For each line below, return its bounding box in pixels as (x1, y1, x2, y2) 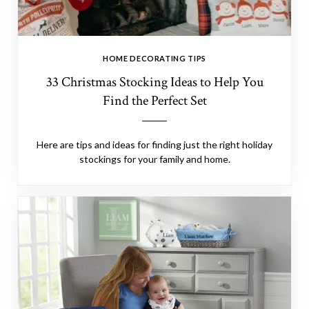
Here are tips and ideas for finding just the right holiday (37, 139, 272, 150)
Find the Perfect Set (102, 92, 207, 110)
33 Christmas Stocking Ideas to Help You (46, 73, 263, 91)
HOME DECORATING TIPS (102, 54, 207, 63)
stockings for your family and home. (79, 153, 230, 165)
